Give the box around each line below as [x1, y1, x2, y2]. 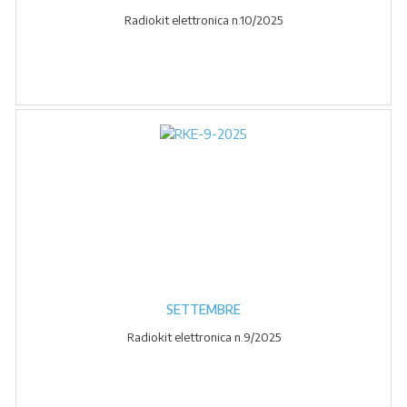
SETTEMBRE [166, 302, 241, 317]
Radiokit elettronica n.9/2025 [126, 330, 281, 344]
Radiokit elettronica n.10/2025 [124, 13, 283, 27]
